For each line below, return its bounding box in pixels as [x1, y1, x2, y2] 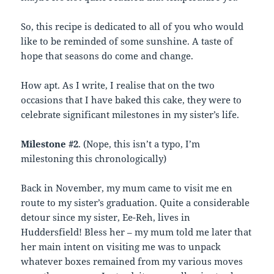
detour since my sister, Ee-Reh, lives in [21, 211, 191, 224]
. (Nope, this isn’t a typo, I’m [78, 138, 201, 150]
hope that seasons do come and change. [21, 50, 194, 62]
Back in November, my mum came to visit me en [21, 182, 233, 194]
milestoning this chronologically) [21, 152, 167, 165]
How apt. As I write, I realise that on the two [21, 79, 215, 92]
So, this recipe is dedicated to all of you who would [21, 20, 244, 33]
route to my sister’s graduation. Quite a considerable [21, 196, 250, 209]
